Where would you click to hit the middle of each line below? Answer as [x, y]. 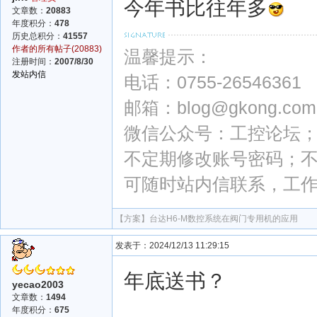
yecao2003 [38, 284]
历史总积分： [38, 36]
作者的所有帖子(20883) [57, 48]
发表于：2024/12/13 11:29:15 [172, 246]
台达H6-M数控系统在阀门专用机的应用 [224, 219]
